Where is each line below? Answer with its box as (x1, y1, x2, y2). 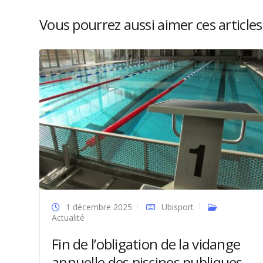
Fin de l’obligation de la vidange (52, 234, 241, 254)
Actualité (52, 211, 85, 223)
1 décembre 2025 (66, 201, 132, 213)
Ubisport (161, 201, 194, 213)
